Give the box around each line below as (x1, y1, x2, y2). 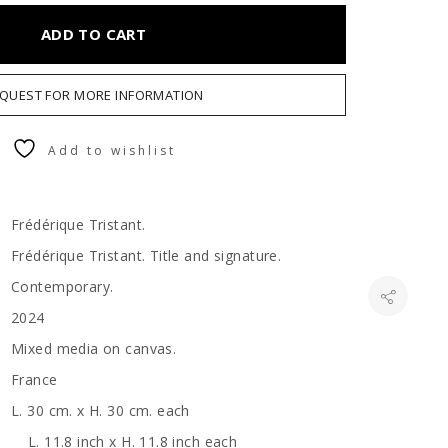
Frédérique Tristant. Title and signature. (11, 246, 282, 265)
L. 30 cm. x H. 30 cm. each (11, 401, 199, 420)
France (11, 370, 58, 389)
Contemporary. (11, 277, 114, 296)
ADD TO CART (40, 24, 147, 44)
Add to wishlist (47, 142, 176, 159)
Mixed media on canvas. (11, 339, 177, 358)
